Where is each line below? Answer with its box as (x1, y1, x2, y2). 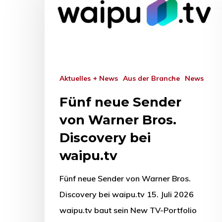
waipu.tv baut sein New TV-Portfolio (59, 205, 197, 216)
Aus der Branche (128, 74, 180, 83)
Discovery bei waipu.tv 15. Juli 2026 (59, 189, 194, 200)
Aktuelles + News (64, 74, 118, 83)
